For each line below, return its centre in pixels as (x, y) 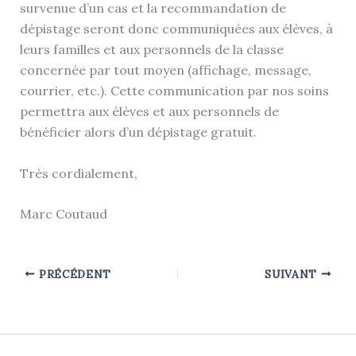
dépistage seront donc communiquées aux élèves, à (176, 29)
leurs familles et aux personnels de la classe (151, 50)
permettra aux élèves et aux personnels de (149, 112)
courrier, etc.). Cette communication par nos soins (174, 91)
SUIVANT (293, 274)
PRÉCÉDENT (74, 274)
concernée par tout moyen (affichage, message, (165, 70)
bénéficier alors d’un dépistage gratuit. (138, 132)
